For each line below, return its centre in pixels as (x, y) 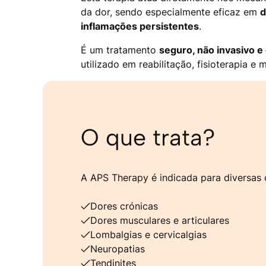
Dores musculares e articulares (160, 220)
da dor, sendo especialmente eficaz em (170, 12)
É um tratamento (120, 50)
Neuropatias (118, 249)
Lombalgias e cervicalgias (148, 235)
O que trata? (148, 137)
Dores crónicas (124, 206)
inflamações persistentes (140, 26)
